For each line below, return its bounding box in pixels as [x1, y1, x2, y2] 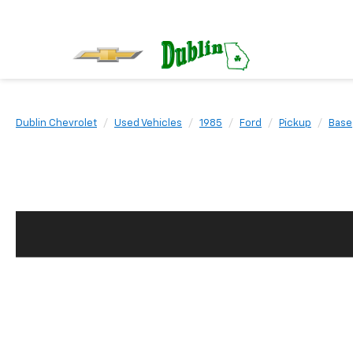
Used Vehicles [114, 118, 182, 128]
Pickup [279, 118, 311, 128]
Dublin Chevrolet [16, 118, 97, 128]
